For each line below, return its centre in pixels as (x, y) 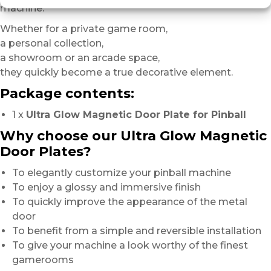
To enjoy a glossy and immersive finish (106, 188)
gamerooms (43, 260)
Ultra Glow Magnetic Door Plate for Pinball (136, 115)
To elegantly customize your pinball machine (122, 173)
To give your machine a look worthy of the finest (130, 246)
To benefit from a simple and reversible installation (137, 231)
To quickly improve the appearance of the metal (130, 202)
